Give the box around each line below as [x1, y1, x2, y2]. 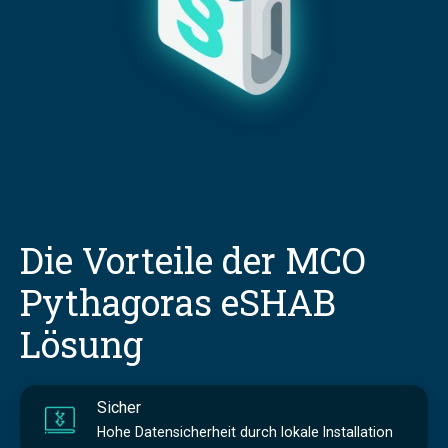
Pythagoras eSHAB [20, 278, 336, 327]
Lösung [20, 320, 143, 369]
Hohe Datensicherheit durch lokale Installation [96, 423, 393, 440]
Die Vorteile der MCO [20, 236, 366, 285]
